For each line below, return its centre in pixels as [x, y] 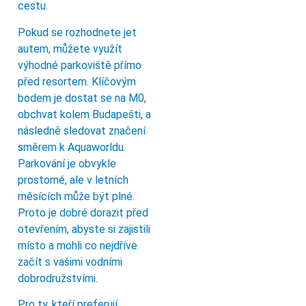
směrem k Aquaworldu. [72, 147]
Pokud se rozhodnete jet [77, 32]
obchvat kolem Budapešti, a [84, 114]
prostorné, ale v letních [73, 180]
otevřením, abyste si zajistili [84, 229]
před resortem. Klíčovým [77, 81]
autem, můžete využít [70, 48]
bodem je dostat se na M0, [82, 98]
